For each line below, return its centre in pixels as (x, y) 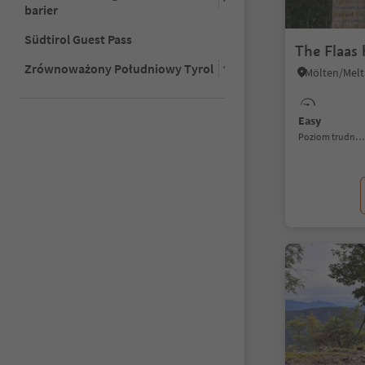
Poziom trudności (330, 136)
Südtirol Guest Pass (78, 39)
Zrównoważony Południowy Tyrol (119, 68)
